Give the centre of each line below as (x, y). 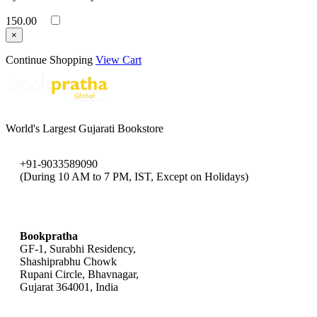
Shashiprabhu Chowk (68, 262)
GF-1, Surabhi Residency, (78, 249)
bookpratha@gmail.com (74, 207)
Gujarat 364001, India (69, 287)
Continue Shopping (49, 60)
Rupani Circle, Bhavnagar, (79, 275)
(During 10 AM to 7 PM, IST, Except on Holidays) (134, 177)
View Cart (119, 60)
